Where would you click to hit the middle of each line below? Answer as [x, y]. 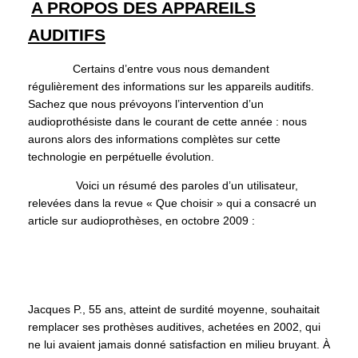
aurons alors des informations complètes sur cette [154, 139]
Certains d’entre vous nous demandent [149, 69]
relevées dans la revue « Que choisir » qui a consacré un [172, 203]
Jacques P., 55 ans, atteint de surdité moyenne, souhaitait [174, 310]
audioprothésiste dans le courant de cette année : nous [167, 122]
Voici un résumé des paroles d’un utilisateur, [163, 186]
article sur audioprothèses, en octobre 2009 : [141, 221]
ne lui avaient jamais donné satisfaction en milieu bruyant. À [179, 345]
